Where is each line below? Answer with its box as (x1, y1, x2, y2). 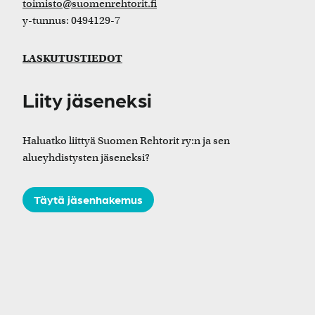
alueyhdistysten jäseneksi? (22, 150, 150, 164)
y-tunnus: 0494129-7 (22, 13, 120, 27)
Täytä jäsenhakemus (34, 192, 143, 206)
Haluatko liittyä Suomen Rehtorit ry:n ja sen (22, 134, 230, 147)
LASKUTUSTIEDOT (22, 51, 122, 65)
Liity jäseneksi (22, 86, 152, 111)
